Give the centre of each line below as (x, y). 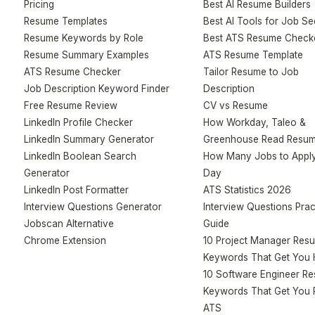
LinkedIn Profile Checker (79, 122)
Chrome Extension (65, 240)
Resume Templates (66, 21)
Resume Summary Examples (87, 55)
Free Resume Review (71, 105)
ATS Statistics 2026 (247, 190)
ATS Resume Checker (73, 72)
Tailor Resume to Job (251, 72)
